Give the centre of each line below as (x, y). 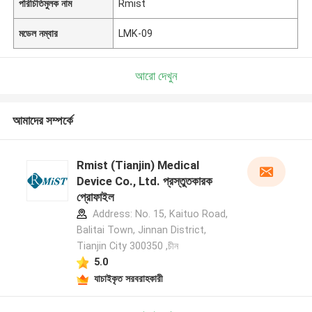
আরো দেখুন (156, 76)
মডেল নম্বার (39, 33)
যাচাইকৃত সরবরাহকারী (128, 278)
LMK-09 (136, 33)
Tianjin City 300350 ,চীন (127, 246)
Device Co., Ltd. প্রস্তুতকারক (144, 181)
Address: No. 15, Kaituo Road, (158, 214)
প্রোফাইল (95, 197)
